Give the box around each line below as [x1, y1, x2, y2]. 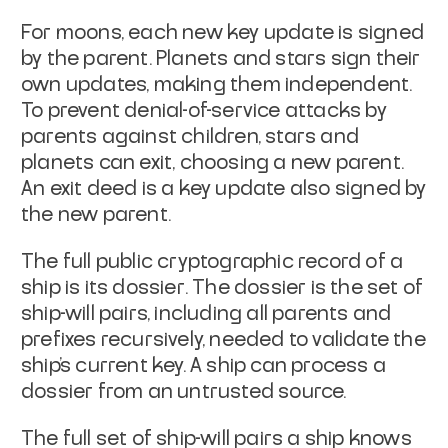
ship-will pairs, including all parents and [21, 303, 392, 324]
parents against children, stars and [21, 126, 360, 147]
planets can [21, 152, 140, 173]
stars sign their [275, 48, 421, 69]
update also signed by [215, 178, 427, 199]
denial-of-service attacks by [124, 100, 387, 121]
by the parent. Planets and [21, 48, 272, 69]
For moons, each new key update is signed [21, 22, 425, 43]
